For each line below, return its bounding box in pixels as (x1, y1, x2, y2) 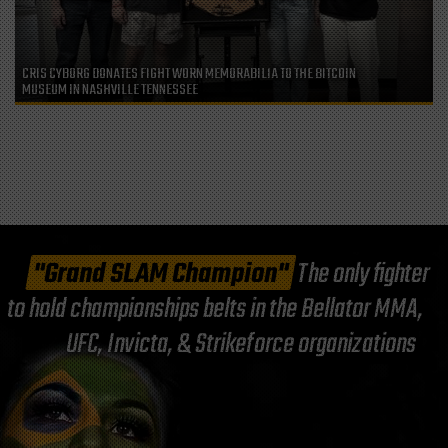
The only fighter (289, 253, 433, 297)
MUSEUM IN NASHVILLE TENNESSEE (22, 78, 198, 103)
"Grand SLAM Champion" (29, 253, 292, 297)
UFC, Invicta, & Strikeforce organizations (62, 323, 421, 367)
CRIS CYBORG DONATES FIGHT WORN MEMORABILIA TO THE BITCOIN (22, 62, 356, 87)
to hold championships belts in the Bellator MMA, (3, 288, 427, 332)
